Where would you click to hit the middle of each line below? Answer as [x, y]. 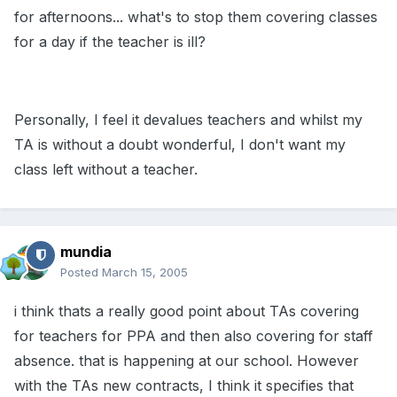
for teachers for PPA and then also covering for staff [194, 336]
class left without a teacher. [106, 170]
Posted [81, 272]
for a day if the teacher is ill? [110, 42]
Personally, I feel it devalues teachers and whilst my [188, 120]
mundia [86, 252]
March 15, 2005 [145, 272]
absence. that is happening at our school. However [187, 361]
